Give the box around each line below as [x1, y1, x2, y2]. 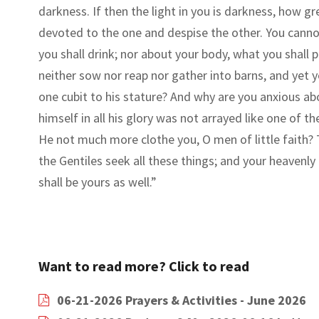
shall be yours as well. [38, 173, 151, 190]
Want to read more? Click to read [38, 256, 249, 275]
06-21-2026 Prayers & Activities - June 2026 [56, 291, 306, 308]
